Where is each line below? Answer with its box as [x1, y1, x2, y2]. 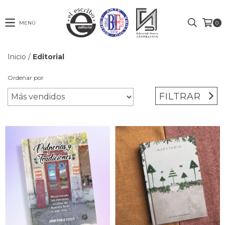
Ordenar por [8, 73, 44, 81]
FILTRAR [159, 90, 201, 102]
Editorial [33, 52, 64, 61]
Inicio [8, 52, 26, 61]
